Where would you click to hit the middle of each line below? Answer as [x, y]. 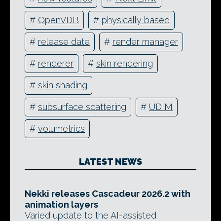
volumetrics [61, 129]
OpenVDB [58, 20]
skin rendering [125, 64]
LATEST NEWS [110, 161]
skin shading [63, 85]
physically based [136, 20]
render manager [145, 42]
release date [64, 42]
